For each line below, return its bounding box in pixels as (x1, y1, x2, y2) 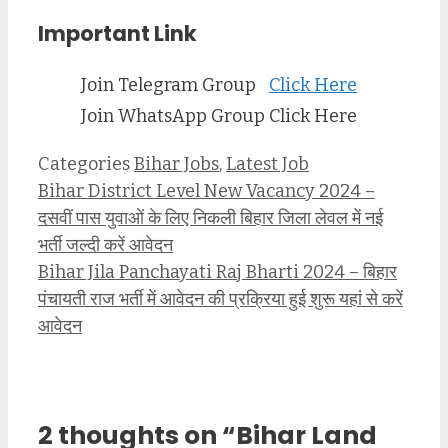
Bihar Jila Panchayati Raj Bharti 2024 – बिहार (38, 260, 397, 283)
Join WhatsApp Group (81, 104, 265, 127)
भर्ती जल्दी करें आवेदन (38, 233, 173, 256)
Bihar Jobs (134, 152, 219, 175)
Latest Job (226, 152, 309, 175)
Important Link (38, 19, 197, 49)
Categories (38, 152, 134, 175)
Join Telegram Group (81, 73, 256, 96)
